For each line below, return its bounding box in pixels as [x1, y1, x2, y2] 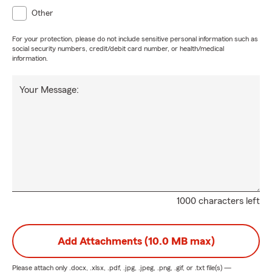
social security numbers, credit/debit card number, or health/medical [12, 45, 224, 52]
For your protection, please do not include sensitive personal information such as [12, 35, 258, 42]
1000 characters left [177, 196, 260, 206]
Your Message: [19, 85, 79, 95]
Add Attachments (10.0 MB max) [57, 236, 215, 246]
